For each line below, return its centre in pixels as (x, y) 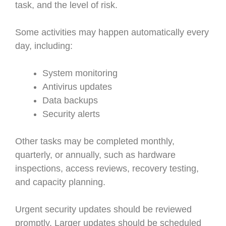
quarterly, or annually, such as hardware (95, 155)
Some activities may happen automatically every (112, 32)
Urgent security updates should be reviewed (103, 209)
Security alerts (71, 114)
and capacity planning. (60, 182)
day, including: (44, 46)
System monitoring (80, 73)
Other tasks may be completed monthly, (95, 141)
